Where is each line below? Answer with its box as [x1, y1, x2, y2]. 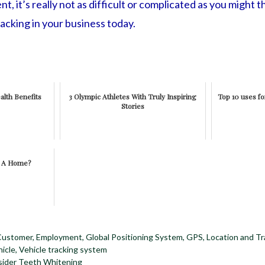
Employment [36, 232, 83, 243]
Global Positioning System [86, 232, 183, 243]
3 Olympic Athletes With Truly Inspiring [69, 91, 197, 101]
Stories [121, 101, 144, 111]
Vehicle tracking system [19, 244, 107, 255]
